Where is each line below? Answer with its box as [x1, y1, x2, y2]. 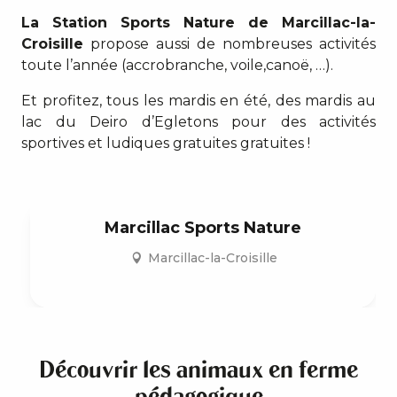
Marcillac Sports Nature [105, 217, 301, 237]
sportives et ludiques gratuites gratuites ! [21, 134, 310, 152]
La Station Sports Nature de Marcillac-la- [21, 13, 376, 31]
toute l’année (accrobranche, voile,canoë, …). [21, 56, 333, 74]
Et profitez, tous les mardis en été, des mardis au [21, 91, 376, 109]
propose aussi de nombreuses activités [83, 35, 376, 52]
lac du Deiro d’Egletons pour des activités [21, 113, 376, 130]
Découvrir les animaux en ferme [39, 355, 358, 383]
